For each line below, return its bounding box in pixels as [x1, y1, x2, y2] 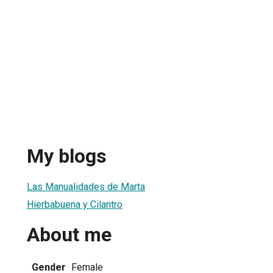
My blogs [27, 144, 107, 168]
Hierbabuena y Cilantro [27, 198, 122, 210]
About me [27, 223, 112, 247]
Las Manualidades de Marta [27, 180, 145, 193]
